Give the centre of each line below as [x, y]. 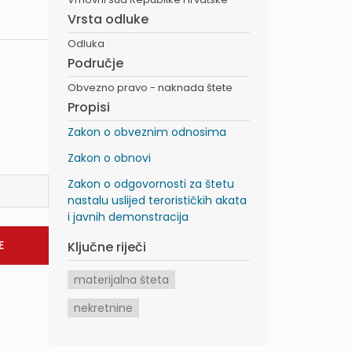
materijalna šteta [121, 280]
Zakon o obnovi [109, 158]
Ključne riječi [107, 247]
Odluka [86, 44]
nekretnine [103, 308]
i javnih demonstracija [128, 217]
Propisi [89, 107]
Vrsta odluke [108, 19]
